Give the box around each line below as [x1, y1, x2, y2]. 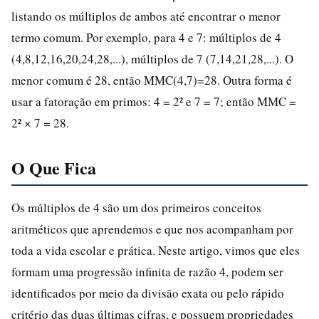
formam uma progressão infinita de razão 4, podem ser [11, 263, 283, 280]
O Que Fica [11, 155, 96, 180]
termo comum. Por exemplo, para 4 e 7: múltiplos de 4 [11, 28, 281, 46]
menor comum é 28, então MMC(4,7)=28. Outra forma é [11, 71, 292, 88]
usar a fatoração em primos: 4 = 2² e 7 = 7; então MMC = [11, 93, 296, 110]
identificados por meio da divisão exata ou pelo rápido [11, 284, 284, 301]
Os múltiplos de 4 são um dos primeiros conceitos [11, 199, 261, 216]
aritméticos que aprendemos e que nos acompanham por [11, 220, 293, 237]
